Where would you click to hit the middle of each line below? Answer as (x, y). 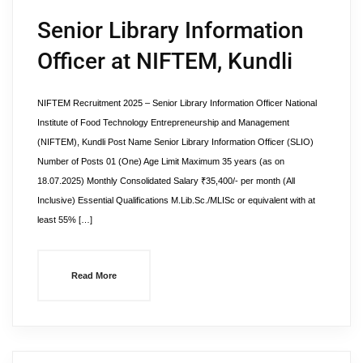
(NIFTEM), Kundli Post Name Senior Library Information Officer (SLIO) (175, 142)
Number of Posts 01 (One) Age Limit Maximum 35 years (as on (161, 161)
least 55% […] (65, 220)
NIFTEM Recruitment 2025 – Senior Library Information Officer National (177, 103)
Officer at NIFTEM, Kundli (165, 61)
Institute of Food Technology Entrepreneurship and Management (163, 122)
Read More (94, 275)
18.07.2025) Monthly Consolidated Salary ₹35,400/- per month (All (166, 181)
